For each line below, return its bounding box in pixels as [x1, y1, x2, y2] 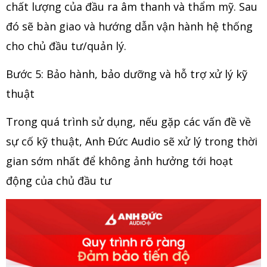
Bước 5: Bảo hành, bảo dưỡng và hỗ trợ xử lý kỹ [6, 67, 247, 82]
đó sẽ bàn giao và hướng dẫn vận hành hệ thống [6, 19, 253, 34]
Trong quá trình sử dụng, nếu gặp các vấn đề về [6, 114, 251, 129]
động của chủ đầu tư [6, 173, 111, 188]
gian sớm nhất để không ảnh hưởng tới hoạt [6, 154, 233, 169]
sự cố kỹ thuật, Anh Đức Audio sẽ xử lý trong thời [6, 134, 257, 149]
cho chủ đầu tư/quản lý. [6, 39, 126, 54]
